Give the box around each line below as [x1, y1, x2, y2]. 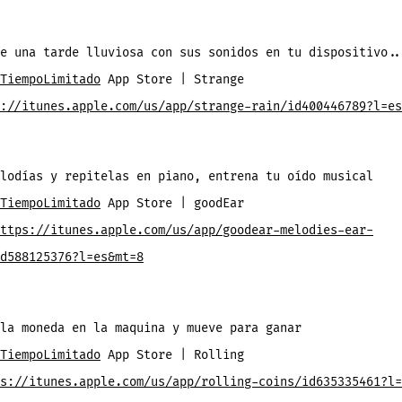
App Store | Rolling [100, 346, 244, 363]
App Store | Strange [100, 71, 244, 87]
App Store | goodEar [100, 196, 244, 212]
